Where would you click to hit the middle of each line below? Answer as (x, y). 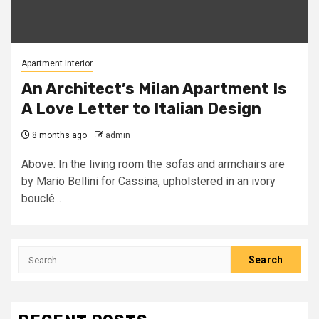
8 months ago (58, 135)
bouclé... (41, 198)
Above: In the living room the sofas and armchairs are (153, 164)
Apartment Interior (57, 63)
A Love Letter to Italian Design (141, 109)
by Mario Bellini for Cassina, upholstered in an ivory (148, 181)
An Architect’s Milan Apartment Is (154, 89)
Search (36, 254)
